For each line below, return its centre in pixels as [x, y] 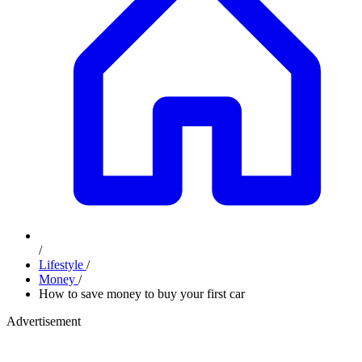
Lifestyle [63, 265]
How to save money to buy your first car [142, 294]
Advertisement [44, 321]
